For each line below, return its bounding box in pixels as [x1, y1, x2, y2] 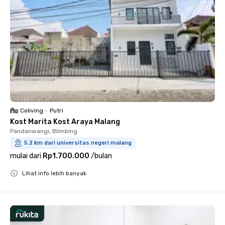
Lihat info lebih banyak [22, 169, 86, 177]
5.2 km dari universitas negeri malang [24, 139, 132, 146]
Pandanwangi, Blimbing [10, 127, 77, 135]
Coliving [20, 106, 43, 114]
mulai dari [10, 151, 41, 160]
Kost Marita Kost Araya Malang [10, 117, 120, 126]
